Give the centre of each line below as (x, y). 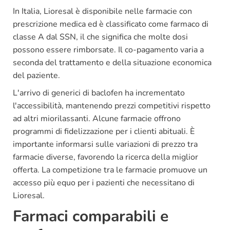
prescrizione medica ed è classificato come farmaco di (111, 24)
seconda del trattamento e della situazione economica (112, 62)
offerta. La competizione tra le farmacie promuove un (110, 170)
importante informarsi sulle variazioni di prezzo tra (105, 144)
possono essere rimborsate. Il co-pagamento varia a (108, 50)
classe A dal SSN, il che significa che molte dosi (100, 37)
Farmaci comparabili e (91, 216)
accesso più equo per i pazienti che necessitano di (104, 183)
